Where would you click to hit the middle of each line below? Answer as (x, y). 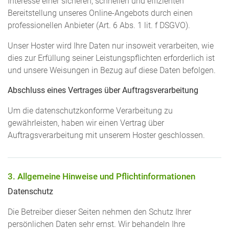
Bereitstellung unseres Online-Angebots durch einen (100, 14)
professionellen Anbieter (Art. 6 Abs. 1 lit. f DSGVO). (99, 26)
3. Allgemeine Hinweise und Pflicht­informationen (101, 176)
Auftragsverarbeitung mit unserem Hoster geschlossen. (106, 135)
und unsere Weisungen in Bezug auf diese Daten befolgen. (112, 70)
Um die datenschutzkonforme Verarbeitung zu (90, 111)
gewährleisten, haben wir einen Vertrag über (86, 123)
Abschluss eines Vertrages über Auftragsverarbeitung (103, 91)
